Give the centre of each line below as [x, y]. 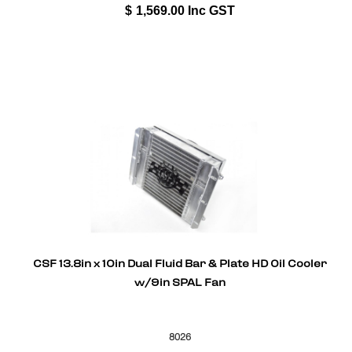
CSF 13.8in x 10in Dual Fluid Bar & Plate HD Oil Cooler [180, 265]
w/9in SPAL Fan [180, 284]
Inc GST [211, 10]
